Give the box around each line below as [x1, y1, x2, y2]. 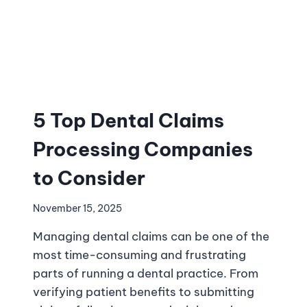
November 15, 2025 [33, 202, 122, 215]
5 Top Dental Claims [33, 108, 224, 132]
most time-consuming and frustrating [33, 247, 246, 263]
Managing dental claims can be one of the [33, 229, 269, 245]
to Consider [33, 165, 145, 190]
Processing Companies [33, 136, 253, 161]
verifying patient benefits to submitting [33, 284, 254, 300]
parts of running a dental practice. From [33, 266, 258, 282]
